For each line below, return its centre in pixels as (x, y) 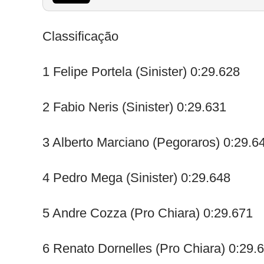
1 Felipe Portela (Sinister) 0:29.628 (141, 72)
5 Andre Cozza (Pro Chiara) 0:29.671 (148, 213)
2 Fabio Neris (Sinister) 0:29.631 (134, 107)
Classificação (80, 36)
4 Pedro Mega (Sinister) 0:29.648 (136, 178)
